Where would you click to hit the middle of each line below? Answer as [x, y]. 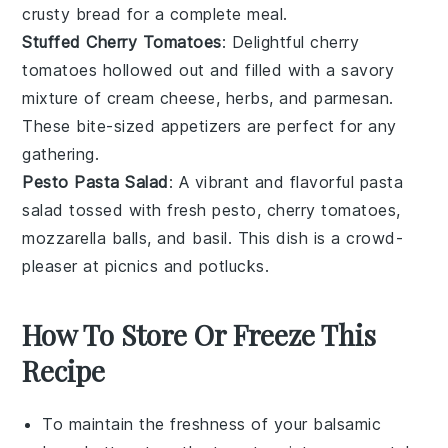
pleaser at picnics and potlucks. [146, 265]
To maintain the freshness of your [178, 423]
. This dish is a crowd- [315, 237]
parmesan [352, 97]
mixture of [64, 97]
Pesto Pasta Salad [95, 181]
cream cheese [161, 97]
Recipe [64, 370]
